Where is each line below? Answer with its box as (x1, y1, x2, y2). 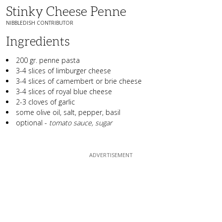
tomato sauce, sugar (49, 117, 112, 127)
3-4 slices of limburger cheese (16, 65, 111, 75)
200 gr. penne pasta (16, 55, 80, 65)
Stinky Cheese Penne (6, 4, 126, 18)
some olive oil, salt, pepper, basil (16, 107, 120, 117)
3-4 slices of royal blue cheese (16, 86, 112, 96)
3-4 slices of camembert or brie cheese (16, 76, 142, 86)
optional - (16, 117, 49, 127)
